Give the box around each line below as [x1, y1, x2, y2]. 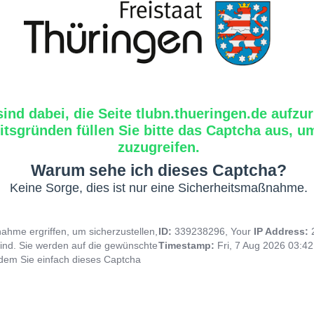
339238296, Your [175, 225, 254, 237]
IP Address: [254, 225, 311, 237]
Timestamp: [158, 239, 217, 251]
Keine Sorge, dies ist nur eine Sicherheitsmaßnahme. [9, 180, 308, 195]
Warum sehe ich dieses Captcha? [30, 161, 287, 179]
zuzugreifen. [117, 139, 200, 155]
